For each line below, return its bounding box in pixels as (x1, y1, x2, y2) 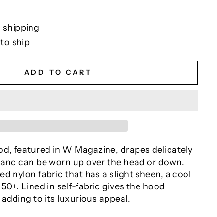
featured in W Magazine (14, 144, 116, 155)
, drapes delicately (115, 144, 193, 155)
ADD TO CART (24, 68, 93, 77)
